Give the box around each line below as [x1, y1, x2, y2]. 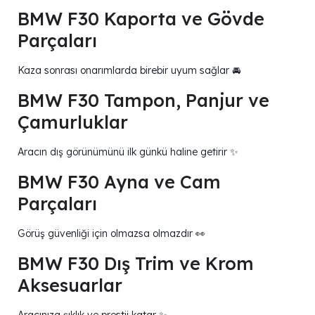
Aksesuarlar [18, 274, 122, 297]
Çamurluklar [18, 111, 128, 134]
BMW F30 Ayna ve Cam [18, 171, 221, 193]
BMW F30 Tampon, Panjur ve [18, 89, 269, 112]
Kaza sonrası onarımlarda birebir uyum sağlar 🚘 [18, 64, 240, 77]
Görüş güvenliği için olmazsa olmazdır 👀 [18, 227, 205, 240]
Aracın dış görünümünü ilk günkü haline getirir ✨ [18, 146, 238, 159]
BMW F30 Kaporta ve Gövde [18, 8, 264, 30]
